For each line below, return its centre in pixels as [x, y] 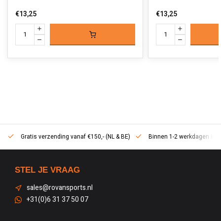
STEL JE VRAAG [47, 170]
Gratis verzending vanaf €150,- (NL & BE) [75, 137]
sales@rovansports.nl [60, 188]
